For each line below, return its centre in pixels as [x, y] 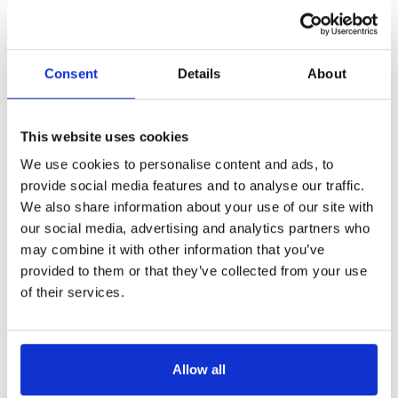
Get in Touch [199, 175]
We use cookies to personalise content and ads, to [177, 164]
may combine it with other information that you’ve [173, 250]
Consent [71, 73]
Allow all [199, 370]
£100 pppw [199, 16]
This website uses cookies [105, 136]
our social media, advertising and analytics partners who [195, 228]
